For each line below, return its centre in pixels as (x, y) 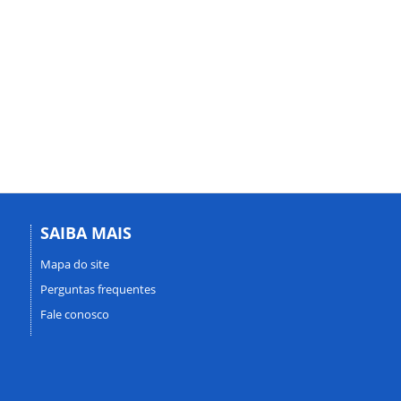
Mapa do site (74, 264)
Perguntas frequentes (98, 289)
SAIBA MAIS (85, 233)
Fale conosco (74, 314)
